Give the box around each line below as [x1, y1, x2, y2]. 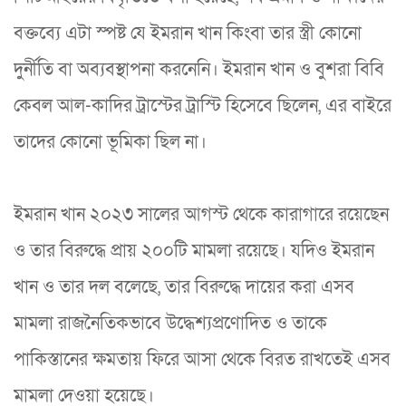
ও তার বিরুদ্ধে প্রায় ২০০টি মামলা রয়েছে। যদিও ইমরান [14, 238, 374, 263]
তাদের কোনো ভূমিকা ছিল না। [14, 130, 207, 154]
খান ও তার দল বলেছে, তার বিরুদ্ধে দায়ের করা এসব [14, 275, 354, 299]
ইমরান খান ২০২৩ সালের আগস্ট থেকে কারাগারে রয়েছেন [14, 202, 389, 227]
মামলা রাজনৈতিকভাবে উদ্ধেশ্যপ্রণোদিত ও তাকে [14, 311, 327, 335]
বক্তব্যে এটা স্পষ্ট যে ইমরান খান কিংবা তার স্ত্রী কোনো [14, 21, 362, 45]
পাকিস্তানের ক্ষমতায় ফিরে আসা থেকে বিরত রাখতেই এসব [14, 347, 391, 372]
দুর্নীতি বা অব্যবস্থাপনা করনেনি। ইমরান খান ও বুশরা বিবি [14, 57, 384, 82]
